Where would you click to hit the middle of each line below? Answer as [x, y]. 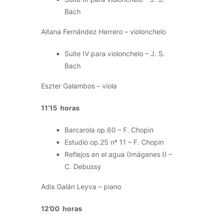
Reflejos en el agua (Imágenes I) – [118, 154]
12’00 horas [62, 208]
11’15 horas [60, 108]
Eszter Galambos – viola [79, 86]
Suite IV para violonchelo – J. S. [115, 53]
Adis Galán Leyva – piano [81, 186]
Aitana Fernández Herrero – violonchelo [103, 31]
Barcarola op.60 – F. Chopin [109, 130]
